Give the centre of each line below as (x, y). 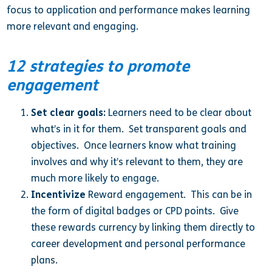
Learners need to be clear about (179, 112)
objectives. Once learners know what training (134, 145)
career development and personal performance (138, 243)
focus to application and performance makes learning (129, 10)
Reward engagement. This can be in (169, 194)
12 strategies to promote (98, 66)
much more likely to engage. (95, 178)
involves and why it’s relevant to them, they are (137, 161)
